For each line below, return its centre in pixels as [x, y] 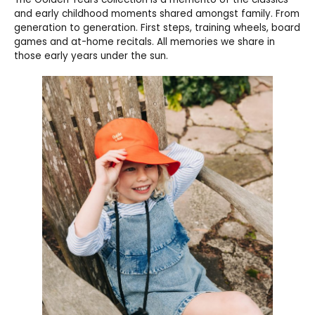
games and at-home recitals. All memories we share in [144, 42]
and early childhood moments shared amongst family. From [157, 14]
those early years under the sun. [91, 56]
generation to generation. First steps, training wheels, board [157, 28]
